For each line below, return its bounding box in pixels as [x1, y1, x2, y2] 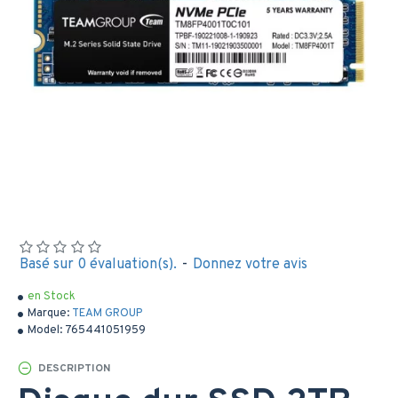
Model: [28, 323, 62, 338]
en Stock [28, 290, 76, 304]
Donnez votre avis [193, 256, 307, 274]
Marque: [28, 306, 69, 321]
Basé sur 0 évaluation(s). [20, 256, 177, 274]
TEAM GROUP [72, 306, 142, 321]
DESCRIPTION [38, 361, 110, 376]
